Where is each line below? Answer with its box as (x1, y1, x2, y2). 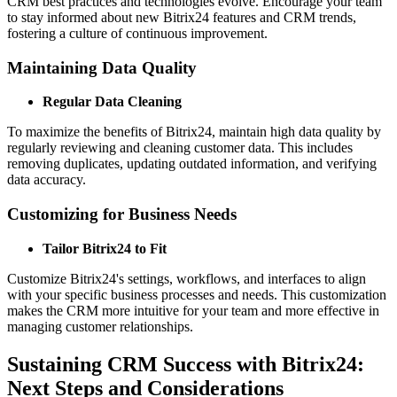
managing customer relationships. (7, 318, 193, 334)
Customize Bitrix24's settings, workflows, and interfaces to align (7, 270, 366, 286)
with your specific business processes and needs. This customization (7, 286, 386, 302)
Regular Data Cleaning (43, 94, 182, 110)
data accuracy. (7, 172, 86, 188)
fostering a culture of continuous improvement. (7, 26, 268, 42)
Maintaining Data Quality (7, 58, 197, 77)
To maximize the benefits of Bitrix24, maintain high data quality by (7, 124, 381, 140)
